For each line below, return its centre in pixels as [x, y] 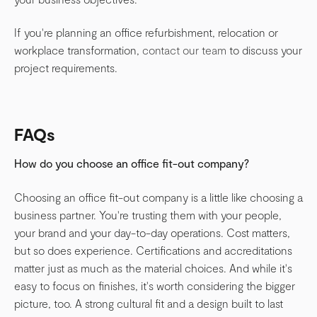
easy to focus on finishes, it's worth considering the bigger [155, 285]
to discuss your [264, 50]
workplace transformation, [78, 50]
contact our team [184, 50]
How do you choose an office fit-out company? [132, 163]
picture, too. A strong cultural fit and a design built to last [149, 303]
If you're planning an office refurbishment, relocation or [146, 33]
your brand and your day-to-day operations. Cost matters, [152, 232]
